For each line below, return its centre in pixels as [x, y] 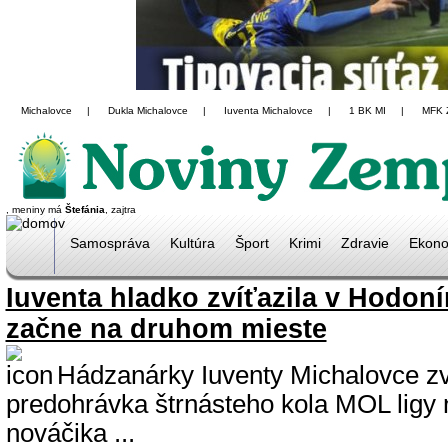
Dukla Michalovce [147, 110]
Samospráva [109, 243]
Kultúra [192, 243]
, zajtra [120, 209]
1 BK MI [367, 110]
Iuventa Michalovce [268, 110]
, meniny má [35, 209]
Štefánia [84, 209]
